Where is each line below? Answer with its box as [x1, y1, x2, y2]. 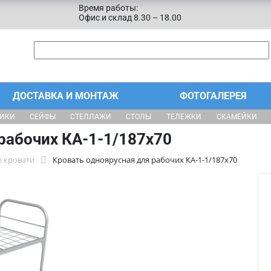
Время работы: [78, 3, 138, 13]
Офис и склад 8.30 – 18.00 [78, 13, 181, 22]
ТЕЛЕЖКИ [166, 113, 201, 121]
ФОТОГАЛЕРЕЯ [180, 90, 247, 102]
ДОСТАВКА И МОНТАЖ [12, 90, 119, 102]
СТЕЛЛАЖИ [70, 113, 111, 121]
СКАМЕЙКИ [216, 113, 257, 121]
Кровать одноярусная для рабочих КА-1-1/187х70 [53, 154, 237, 165]
